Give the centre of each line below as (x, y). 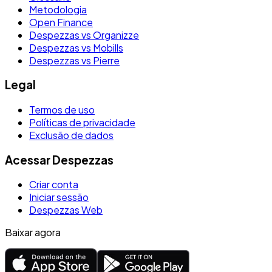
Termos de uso (62, 109)
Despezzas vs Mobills (76, 47)
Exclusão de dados (71, 135)
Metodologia (58, 9)
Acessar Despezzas (59, 160)
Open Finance (61, 22)
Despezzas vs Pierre (74, 60)
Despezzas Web (66, 210)
